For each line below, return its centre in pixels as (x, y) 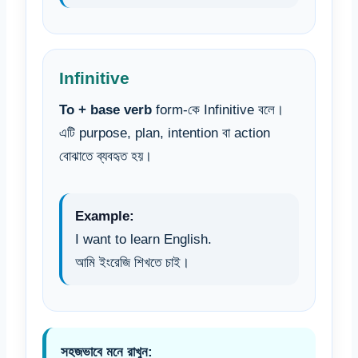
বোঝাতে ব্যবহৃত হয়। (105, 157)
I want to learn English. (143, 240)
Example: (105, 217)
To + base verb (105, 110)
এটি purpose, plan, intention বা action (165, 133)
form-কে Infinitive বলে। (218, 110)
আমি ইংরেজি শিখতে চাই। (132, 263)
